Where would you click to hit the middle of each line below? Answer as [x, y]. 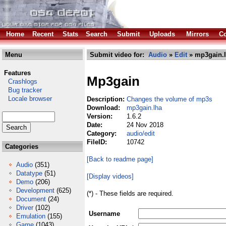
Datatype [29, 173]
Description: [107, 99]
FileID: [98, 142]
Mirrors [197, 34]
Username [104, 214]
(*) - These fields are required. [130, 193]
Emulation [31, 216]
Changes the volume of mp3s [169, 99]
